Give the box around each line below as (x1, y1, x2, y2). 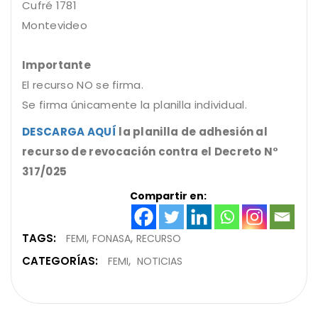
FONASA (92, 231, 131, 246)
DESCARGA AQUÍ (22, 124, 116, 140)
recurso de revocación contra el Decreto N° (22, 144, 279, 160)
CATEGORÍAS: (22, 253, 98, 269)
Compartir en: (130, 189, 207, 204)
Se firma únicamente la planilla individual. (22, 97, 247, 113)
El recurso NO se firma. (22, 77, 143, 93)
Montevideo (22, 18, 87, 33)
